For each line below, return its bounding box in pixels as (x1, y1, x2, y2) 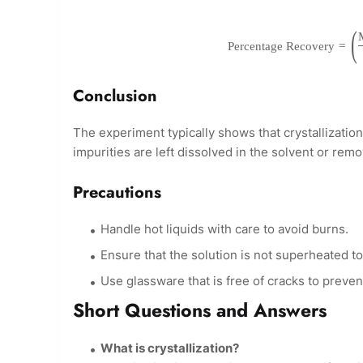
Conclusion (73, 84, 157, 109)
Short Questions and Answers (73, 297, 327, 325)
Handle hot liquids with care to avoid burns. (100, 221, 348, 237)
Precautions (73, 181, 161, 205)
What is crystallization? (100, 340, 239, 357)
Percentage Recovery (227, 39, 335, 53)
